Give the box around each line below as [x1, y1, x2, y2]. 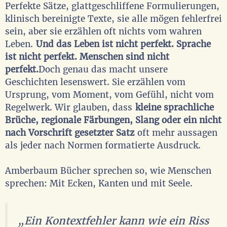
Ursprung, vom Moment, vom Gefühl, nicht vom [5, 89, 214, 100]
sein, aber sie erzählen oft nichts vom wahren [5, 25, 202, 37]
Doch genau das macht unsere [39, 63, 168, 75]
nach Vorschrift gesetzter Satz [5, 127, 134, 138]
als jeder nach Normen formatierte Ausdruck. [5, 139, 201, 151]
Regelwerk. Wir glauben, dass [5, 101, 135, 113]
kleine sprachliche [135, 101, 214, 113]
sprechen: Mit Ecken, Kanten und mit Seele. [5, 178, 193, 190]
